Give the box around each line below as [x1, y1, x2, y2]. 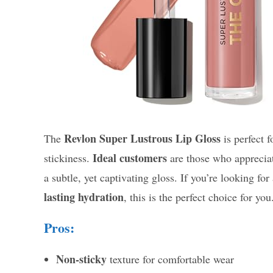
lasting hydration [44, 189, 124, 205]
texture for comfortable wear [107, 252, 234, 267]
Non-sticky [56, 251, 107, 268]
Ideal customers [93, 150, 167, 166]
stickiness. [44, 151, 93, 166]
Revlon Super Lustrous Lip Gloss [64, 130, 221, 147]
